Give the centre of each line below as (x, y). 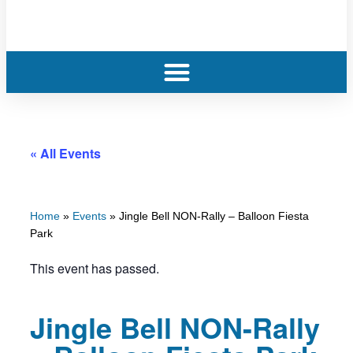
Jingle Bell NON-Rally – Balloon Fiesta (214, 217)
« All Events (65, 153)
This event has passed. (95, 269)
